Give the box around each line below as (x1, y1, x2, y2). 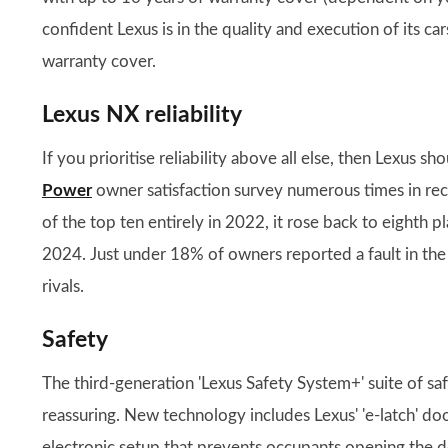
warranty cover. (42, 53, 156, 70)
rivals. (42, 278, 84, 295)
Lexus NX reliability (42, 103, 242, 127)
